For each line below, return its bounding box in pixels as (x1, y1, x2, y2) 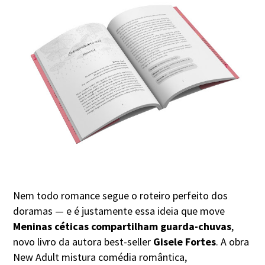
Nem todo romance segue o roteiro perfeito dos (13, 189, 228, 203)
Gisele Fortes (153, 235, 216, 249)
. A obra (216, 235, 250, 249)
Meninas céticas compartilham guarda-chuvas (13, 219, 232, 234)
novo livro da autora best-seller (13, 235, 154, 249)
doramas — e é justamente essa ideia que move (13, 204, 225, 218)
